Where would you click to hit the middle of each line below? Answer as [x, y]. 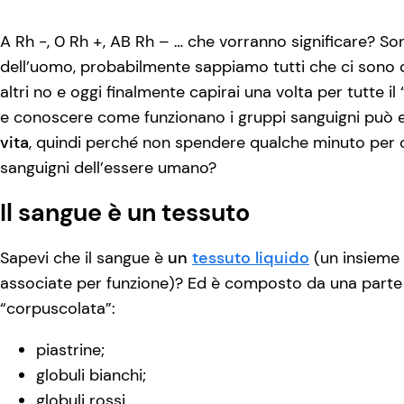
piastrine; [70, 350]
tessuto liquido [251, 258]
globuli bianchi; [91, 376]
